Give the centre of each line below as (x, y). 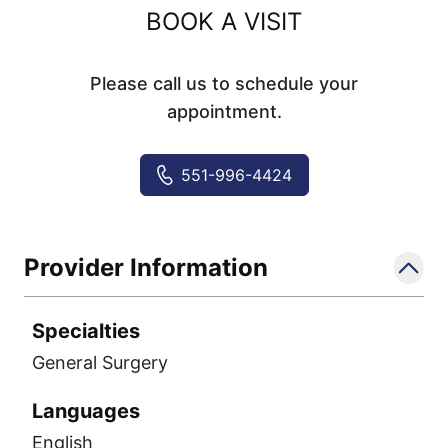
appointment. (224, 111)
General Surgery (100, 362)
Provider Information (146, 267)
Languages (86, 411)
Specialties (86, 331)
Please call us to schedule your (224, 83)
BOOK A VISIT (224, 21)
